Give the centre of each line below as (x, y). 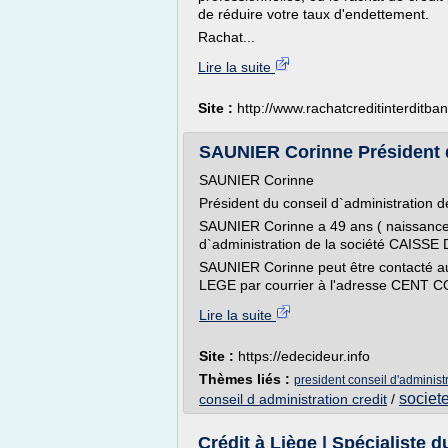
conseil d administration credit (293, 399)
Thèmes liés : (246, 379)
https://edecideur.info (304, 356)
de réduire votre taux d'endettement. (313, 14)
